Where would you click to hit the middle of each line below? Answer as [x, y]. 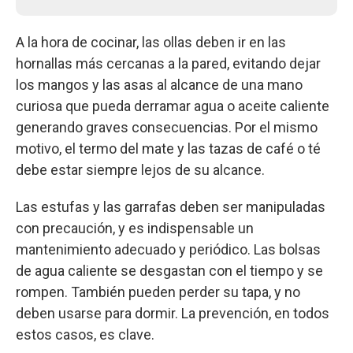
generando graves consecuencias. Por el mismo [167, 127]
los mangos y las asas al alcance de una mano [159, 84]
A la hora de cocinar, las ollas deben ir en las [151, 42]
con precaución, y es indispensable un [135, 228]
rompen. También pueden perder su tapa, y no [158, 292]
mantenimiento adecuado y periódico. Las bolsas [168, 249]
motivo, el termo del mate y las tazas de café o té [168, 148]
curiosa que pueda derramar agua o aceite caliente [173, 106]
